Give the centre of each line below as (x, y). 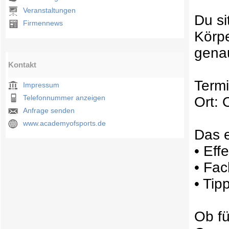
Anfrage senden (49, 110)
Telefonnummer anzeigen (64, 98)
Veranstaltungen (50, 10)
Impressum (41, 85)
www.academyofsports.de (65, 123)
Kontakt (22, 64)
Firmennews (43, 23)
